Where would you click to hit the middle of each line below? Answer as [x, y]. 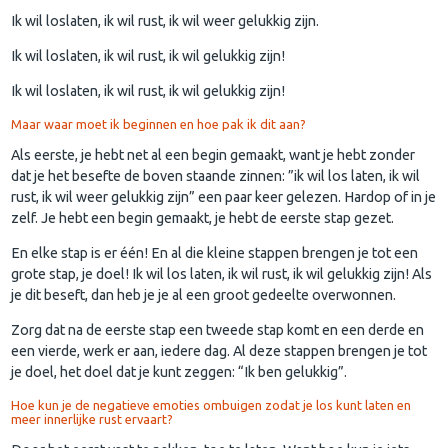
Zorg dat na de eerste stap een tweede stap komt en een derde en [218, 330]
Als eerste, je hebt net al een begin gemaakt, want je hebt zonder [213, 154]
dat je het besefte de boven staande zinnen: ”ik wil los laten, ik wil [216, 175]
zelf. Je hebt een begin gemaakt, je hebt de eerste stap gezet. [203, 217]
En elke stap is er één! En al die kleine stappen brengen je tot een [215, 253]
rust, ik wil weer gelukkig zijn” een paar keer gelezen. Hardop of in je [224, 196]
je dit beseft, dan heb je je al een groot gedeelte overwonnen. [204, 295]
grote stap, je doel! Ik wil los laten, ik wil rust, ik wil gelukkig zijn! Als [222, 274]
